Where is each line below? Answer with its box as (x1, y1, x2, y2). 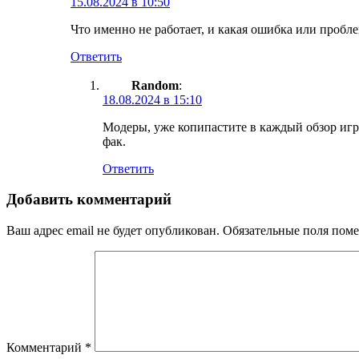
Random (131, 78, 179, 92)
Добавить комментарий (6, 191, 171, 208)
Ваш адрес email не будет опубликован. (6, 224, 220, 238)
